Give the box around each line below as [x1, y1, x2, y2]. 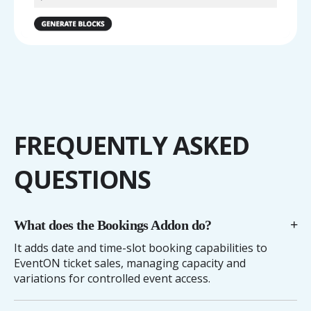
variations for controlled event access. [14, 271, 210, 287]
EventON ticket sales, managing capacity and [14, 255, 246, 271]
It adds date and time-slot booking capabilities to [14, 240, 267, 256]
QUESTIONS [14, 162, 151, 197]
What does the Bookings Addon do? [14, 217, 212, 233]
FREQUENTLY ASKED [14, 128, 249, 163]
